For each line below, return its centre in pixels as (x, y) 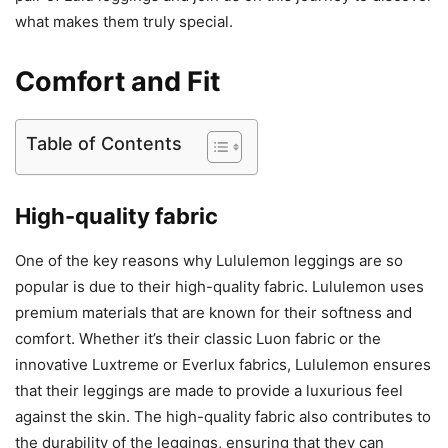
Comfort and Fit (117, 81)
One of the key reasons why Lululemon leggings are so (209, 260)
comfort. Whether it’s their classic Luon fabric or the (198, 338)
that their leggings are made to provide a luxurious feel (209, 390)
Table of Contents (104, 143)
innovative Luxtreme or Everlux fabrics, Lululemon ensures (223, 364)
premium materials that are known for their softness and (213, 312)
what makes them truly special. (124, 21)
